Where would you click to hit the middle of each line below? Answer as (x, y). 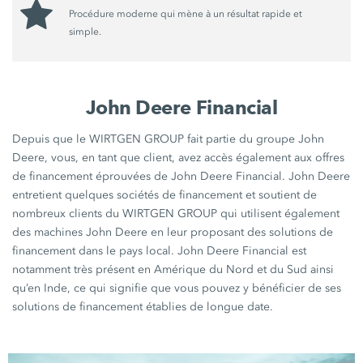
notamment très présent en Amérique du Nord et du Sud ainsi (173, 270)
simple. (85, 32)
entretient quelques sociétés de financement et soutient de (165, 195)
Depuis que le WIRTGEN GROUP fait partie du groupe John (169, 139)
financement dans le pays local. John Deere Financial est (160, 251)
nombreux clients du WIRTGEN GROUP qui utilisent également (176, 214)
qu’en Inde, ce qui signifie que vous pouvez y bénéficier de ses (177, 288)
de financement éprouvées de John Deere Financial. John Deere (181, 177)
